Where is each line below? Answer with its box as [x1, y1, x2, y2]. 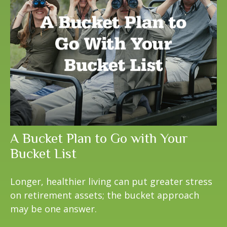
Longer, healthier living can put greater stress [10, 175, 212, 187]
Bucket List [10, 145, 77, 161]
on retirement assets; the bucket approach [10, 188, 199, 201]
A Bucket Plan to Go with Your [10, 130, 188, 146]
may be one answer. [10, 202, 97, 215]
